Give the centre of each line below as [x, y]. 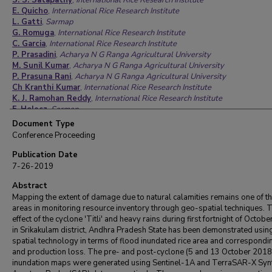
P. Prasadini [34, 55]
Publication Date [45, 155]
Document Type [43, 124]
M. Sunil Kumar [41, 66]
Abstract [30, 186]
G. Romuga [33, 33]
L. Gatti [27, 22]
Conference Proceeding [54, 135]
